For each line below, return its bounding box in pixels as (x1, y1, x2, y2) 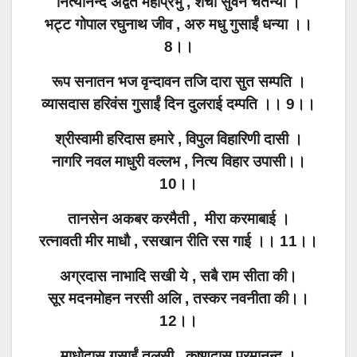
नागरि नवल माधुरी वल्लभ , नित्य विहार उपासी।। (51, 153, 306, 171)
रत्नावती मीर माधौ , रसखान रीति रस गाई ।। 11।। (39, 233, 318, 250)
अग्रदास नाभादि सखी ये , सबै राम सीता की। (60, 268, 297, 285)
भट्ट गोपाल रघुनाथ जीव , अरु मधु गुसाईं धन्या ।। (45, 16, 312, 33)
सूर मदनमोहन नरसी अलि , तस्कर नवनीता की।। (48, 290, 309, 308)
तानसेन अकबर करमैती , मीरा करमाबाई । (67, 210, 290, 228)
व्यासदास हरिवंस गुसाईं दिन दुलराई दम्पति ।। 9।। (41, 96, 316, 113)
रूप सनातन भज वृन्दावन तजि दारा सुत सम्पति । (51, 73, 306, 91)
